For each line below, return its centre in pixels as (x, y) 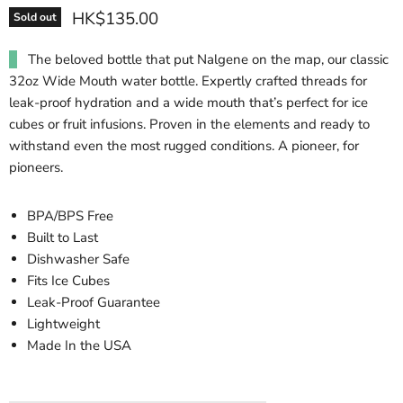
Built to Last (63, 237)
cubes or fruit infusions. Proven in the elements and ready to (189, 124)
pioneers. (36, 167)
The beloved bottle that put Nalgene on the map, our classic (208, 59)
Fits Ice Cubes (68, 281)
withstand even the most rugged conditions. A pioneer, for (184, 146)
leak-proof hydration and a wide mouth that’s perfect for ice (188, 103)
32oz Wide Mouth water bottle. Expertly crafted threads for (188, 81)
